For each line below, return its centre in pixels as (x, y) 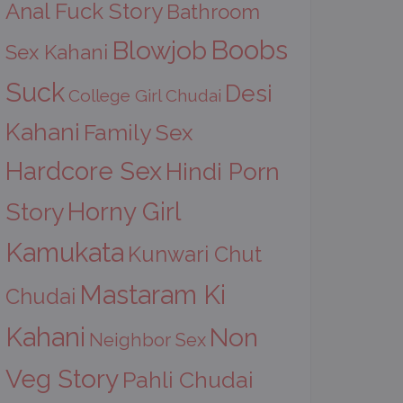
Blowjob (159, 50)
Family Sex (139, 133)
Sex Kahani (57, 52)
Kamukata (65, 253)
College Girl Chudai (145, 95)
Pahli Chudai (188, 380)
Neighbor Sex (148, 340)
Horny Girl (124, 212)
